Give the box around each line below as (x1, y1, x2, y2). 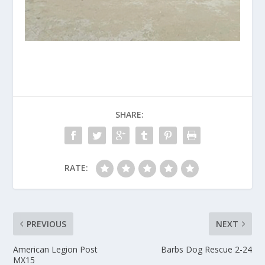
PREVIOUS (27, 218, 67, 230)
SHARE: (115, 109, 144, 121)
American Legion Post (13, 244, 98, 256)
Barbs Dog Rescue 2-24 (160, 244, 252, 256)
